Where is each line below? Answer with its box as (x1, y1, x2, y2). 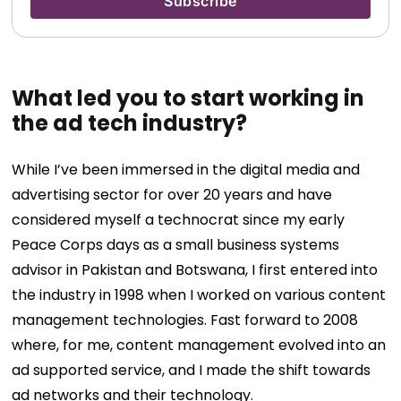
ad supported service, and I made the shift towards (12, 360, 371, 380)
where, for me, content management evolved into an (12, 335, 387, 355)
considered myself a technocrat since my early (12, 209, 346, 230)
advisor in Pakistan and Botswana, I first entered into (12, 260, 379, 280)
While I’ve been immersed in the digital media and (12, 159, 361, 180)
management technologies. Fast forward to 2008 (12, 310, 359, 330)
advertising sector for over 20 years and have (12, 184, 333, 205)
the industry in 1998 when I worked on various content (12, 285, 387, 305)
